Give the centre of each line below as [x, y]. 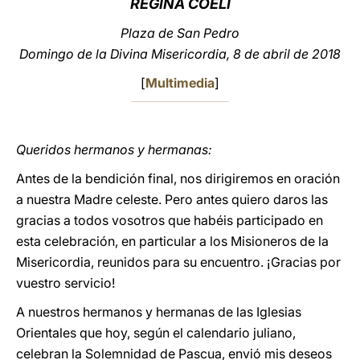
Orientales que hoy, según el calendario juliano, [156, 333]
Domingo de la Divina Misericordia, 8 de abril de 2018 [180, 54]
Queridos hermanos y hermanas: [114, 149]
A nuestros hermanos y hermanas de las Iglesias [159, 312]
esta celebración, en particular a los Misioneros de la [172, 241]
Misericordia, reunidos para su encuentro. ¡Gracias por [178, 262]
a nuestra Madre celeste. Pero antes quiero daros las [172, 199]
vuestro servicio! [65, 283]
